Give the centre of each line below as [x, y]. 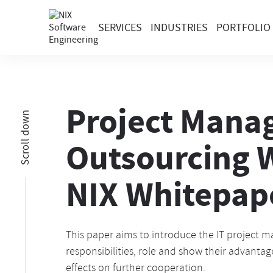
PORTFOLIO [243, 27]
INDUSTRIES [179, 27]
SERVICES [120, 27]
